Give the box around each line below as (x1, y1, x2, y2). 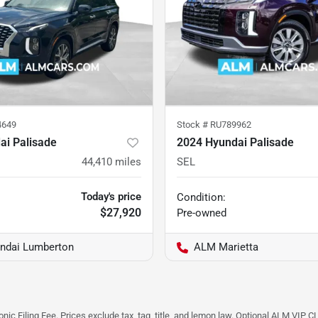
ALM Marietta (194, 240, 258, 253)
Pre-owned (177, 206, 226, 219)
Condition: (177, 190, 226, 204)
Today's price (81, 190, 141, 203)
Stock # (177, 119, 210, 130)
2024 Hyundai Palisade (177, 135, 294, 149)
